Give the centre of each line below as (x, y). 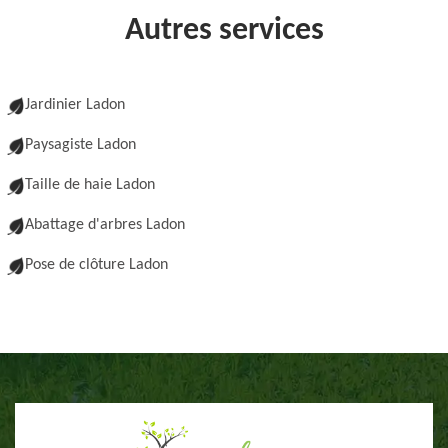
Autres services (224, 31)
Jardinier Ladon (75, 105)
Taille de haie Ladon (90, 185)
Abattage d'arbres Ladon (105, 225)
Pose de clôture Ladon (96, 265)
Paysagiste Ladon (80, 145)
